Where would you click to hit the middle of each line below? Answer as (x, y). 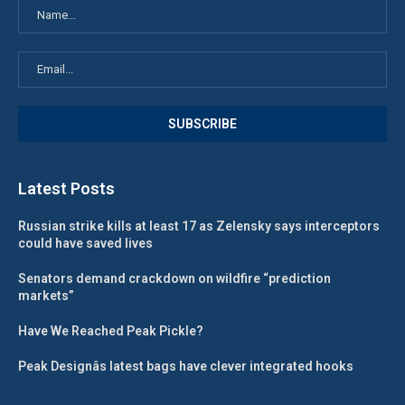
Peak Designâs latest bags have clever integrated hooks (186, 366)
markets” (46, 295)
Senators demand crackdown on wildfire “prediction (174, 278)
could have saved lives (85, 243)
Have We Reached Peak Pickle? (111, 330)
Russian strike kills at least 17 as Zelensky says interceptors (199, 226)
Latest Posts (66, 188)
